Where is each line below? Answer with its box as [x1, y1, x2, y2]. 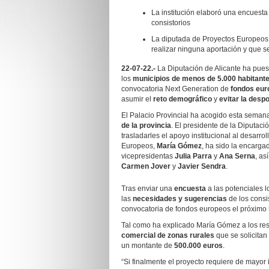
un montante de [121, 241, 174, 250]
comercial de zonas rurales [121, 231, 214, 240]
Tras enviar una [121, 184, 174, 193]
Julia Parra [175, 152, 212, 160]
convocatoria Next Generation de [121, 85, 231, 93]
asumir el [121, 95, 153, 103]
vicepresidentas [121, 152, 175, 160]
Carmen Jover [121, 162, 171, 171]
